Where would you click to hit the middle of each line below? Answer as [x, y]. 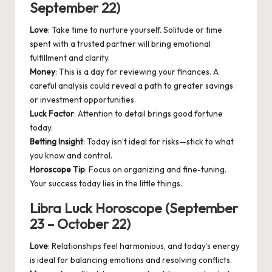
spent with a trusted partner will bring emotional [120, 44]
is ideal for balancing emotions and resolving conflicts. [131, 260]
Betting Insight [56, 142]
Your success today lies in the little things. [106, 184]
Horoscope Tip [57, 170]
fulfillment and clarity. [70, 58]
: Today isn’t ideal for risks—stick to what [158, 142]
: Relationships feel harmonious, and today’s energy [144, 246]
